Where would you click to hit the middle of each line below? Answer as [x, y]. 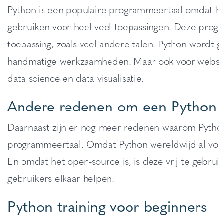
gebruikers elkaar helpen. [61, 178]
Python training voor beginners [107, 206]
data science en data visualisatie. [76, 77]
